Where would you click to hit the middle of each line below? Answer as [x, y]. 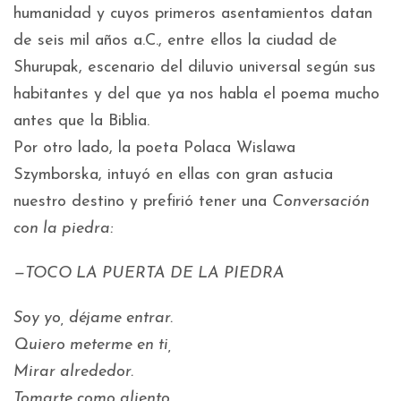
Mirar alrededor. [73, 372]
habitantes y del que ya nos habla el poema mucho [196, 95]
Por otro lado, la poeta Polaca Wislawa [154, 149]
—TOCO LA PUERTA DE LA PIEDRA [149, 274]
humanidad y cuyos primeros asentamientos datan [193, 14]
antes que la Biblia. [81, 122]
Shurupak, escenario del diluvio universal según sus [195, 68]
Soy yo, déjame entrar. [93, 319]
